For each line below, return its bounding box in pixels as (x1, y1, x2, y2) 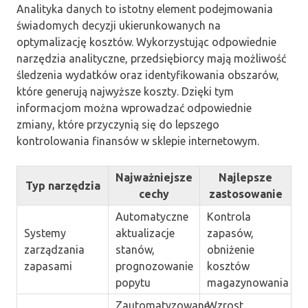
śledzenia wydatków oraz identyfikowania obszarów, (16, 68, 279, 81)
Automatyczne (115, 210, 188, 223)
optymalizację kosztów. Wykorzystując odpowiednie (16, 35, 276, 48)
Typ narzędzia (25, 179, 100, 192)
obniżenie (206, 243, 254, 256)
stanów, (115, 243, 155, 256)
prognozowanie (115, 259, 193, 272)
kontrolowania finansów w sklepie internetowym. (16, 134, 259, 147)
